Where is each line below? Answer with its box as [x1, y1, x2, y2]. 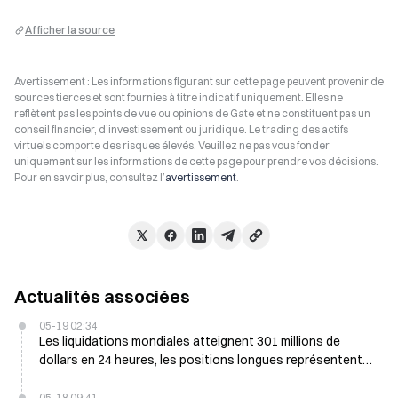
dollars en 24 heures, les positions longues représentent [39, 352, 362, 368]
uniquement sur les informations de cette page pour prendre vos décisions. [14, 155, 378, 168]
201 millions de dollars [39, 370, 164, 386]
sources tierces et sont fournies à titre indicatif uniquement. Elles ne [14, 91, 343, 104]
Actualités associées [14, 285, 190, 307]
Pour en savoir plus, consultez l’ [14, 171, 165, 184]
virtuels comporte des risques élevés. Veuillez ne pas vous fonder [14, 139, 330, 152]
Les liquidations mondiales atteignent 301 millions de [39, 333, 340, 349]
